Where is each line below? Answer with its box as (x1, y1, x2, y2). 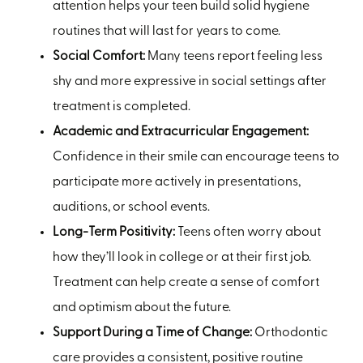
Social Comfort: (53, 50, 145, 64)
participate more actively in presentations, (53, 176, 301, 190)
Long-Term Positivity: (53, 226, 175, 240)
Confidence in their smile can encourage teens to (53, 151, 340, 164)
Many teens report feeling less (145, 50, 322, 64)
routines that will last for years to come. (53, 25, 280, 39)
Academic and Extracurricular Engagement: (53, 126, 309, 139)
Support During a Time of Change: (53, 327, 252, 340)
